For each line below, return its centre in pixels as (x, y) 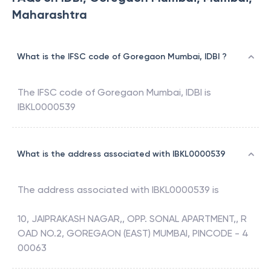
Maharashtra (50, 15)
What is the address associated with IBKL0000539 (121, 154)
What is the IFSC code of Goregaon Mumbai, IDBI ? (122, 57)
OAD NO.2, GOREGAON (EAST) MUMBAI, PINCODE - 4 (133, 233)
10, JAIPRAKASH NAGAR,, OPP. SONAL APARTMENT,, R (132, 219)
